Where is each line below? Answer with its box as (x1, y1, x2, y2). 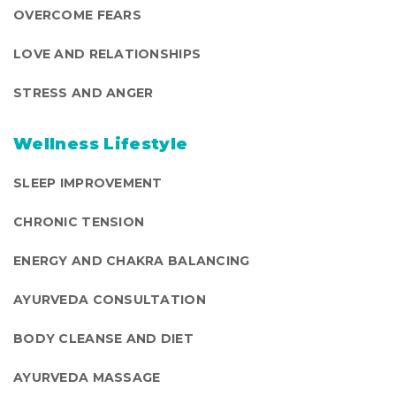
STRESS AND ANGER (13, 85, 154, 102)
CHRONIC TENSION (13, 214, 145, 231)
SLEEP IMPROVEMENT (13, 175, 163, 192)
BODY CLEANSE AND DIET (13, 331, 194, 347)
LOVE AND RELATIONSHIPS (13, 46, 202, 63)
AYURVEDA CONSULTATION (13, 292, 206, 308)
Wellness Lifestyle (13, 134, 188, 155)
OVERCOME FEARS (13, 7, 141, 24)
